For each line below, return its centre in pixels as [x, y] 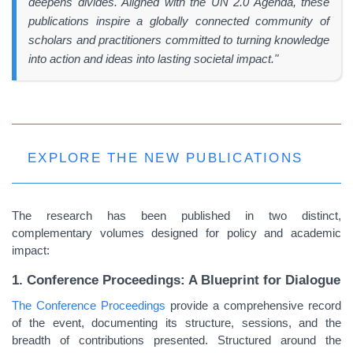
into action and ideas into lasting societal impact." [153, 59]
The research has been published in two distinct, [176, 216]
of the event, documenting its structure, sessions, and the [176, 323]
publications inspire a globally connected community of [179, 21]
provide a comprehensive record [253, 305]
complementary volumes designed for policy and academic [176, 233]
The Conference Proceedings [89, 305]
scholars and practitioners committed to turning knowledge [179, 40]
